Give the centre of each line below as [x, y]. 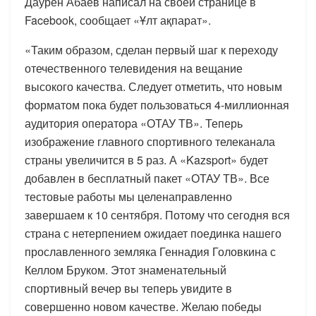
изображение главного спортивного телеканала [150, 141]
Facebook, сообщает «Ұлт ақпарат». [118, 20]
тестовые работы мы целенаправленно [128, 196]
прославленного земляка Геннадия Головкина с [150, 251]
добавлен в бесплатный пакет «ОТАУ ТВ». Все [147, 178]
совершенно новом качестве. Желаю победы [143, 306]
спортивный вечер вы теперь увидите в [128, 288]
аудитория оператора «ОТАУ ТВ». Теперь [134, 123]
